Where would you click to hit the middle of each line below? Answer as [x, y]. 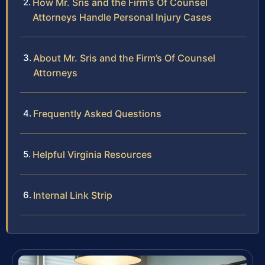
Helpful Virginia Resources [92, 155]
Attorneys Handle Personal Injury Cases [122, 17]
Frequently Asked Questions [97, 114]
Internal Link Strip [73, 195]
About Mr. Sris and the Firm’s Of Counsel [124, 58]
